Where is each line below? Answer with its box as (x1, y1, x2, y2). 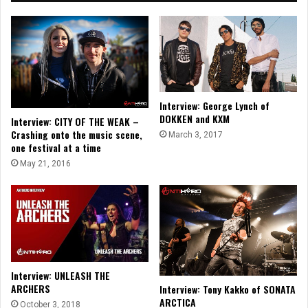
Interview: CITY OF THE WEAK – (11, 113, 139, 129)
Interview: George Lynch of (159, 98, 269, 113)
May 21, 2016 (20, 158, 71, 168)
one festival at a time (11, 140, 101, 155)
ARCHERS (11, 281, 50, 296)
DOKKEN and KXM (159, 111, 230, 126)
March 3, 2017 (168, 130, 223, 140)
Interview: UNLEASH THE (11, 268, 110, 283)
